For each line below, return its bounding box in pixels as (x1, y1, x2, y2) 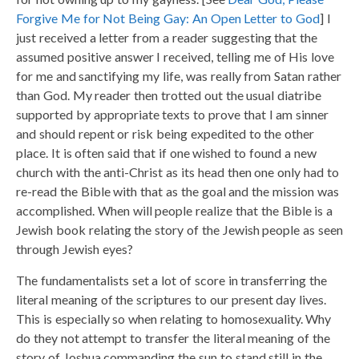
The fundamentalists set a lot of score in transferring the (16, 272, 328, 288)
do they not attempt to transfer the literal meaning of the (16, 329, 330, 345)
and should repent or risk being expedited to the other (16, 125, 315, 141)
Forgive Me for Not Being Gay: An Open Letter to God (16, 10, 320, 26)
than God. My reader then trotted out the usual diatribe (16, 87, 322, 103)
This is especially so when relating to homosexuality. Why (16, 310, 332, 326)
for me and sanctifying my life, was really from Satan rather (16, 67, 341, 83)
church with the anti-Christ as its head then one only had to (16, 163, 339, 179)
